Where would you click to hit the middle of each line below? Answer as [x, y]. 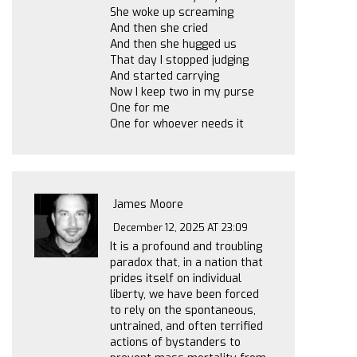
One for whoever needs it [177, 124]
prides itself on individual [176, 278]
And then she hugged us [173, 44]
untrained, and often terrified [186, 326]
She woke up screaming [172, 12]
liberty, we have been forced [184, 294]
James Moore [149, 205]
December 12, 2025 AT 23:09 [181, 227]
